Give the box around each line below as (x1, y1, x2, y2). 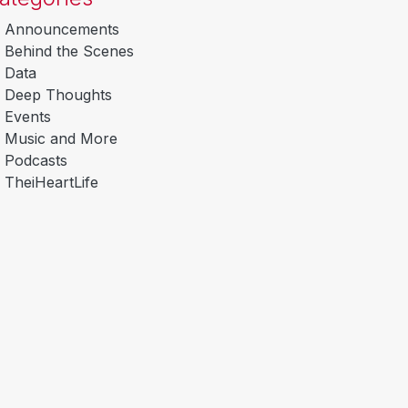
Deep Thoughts (5, 85, 112, 104)
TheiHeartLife (5, 172, 98, 191)
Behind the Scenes (5, 41, 134, 60)
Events (5, 107, 51, 126)
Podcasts (5, 150, 67, 169)
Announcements (5, 19, 119, 38)
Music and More (5, 128, 117, 148)
